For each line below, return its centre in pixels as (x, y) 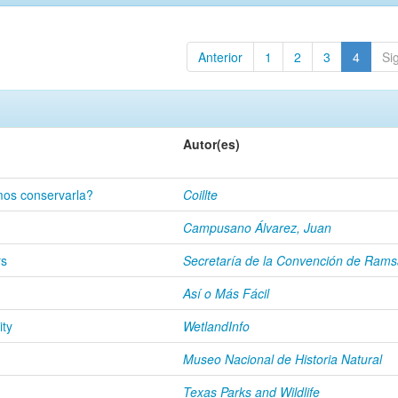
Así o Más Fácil (226, 293)
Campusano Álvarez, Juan (257, 227)
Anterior (220, 57)
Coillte (200, 195)
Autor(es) (211, 144)
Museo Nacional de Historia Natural (283, 359)
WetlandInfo (216, 326)
